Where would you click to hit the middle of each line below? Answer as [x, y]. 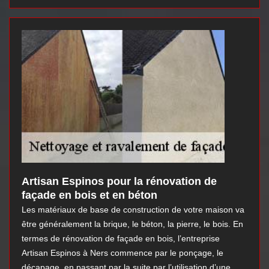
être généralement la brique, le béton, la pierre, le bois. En [132, 224]
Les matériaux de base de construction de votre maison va [133, 210]
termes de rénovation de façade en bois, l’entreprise [121, 239]
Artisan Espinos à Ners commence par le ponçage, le [122, 253]
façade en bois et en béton [89, 195]
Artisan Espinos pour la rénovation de [119, 182]
